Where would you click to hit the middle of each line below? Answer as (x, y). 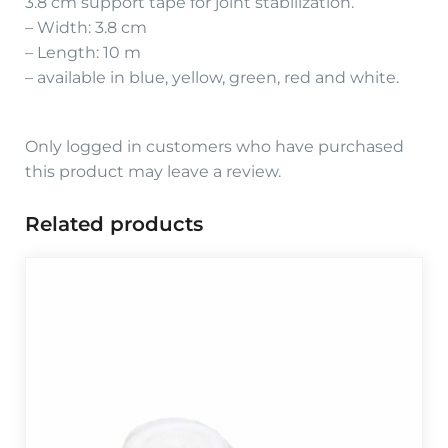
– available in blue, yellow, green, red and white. (212, 78)
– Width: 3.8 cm (86, 28)
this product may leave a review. (153, 172)
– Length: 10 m (83, 53)
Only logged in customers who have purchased (214, 147)
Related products (114, 224)
